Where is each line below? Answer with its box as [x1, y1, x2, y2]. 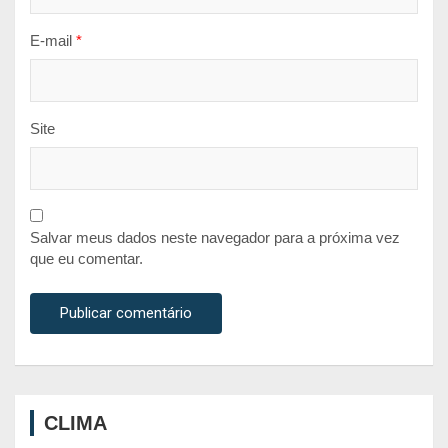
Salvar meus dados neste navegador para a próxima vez [30, 229, 400, 247]
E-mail [30, 32, 76, 50]
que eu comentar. [30, 250, 143, 268]
